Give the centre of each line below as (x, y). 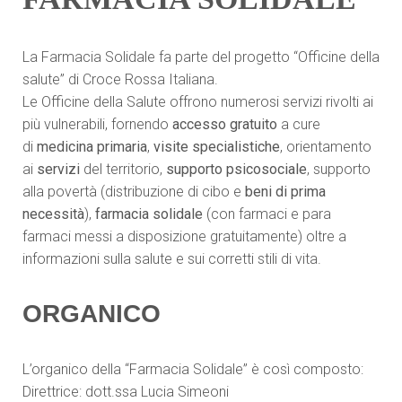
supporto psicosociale (236, 169)
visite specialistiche (217, 147)
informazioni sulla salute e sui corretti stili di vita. (172, 259)
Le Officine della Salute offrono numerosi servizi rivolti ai (198, 102)
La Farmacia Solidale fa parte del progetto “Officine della (201, 57)
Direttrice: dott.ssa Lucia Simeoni (126, 392)
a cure (299, 124)
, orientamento (326, 147)
